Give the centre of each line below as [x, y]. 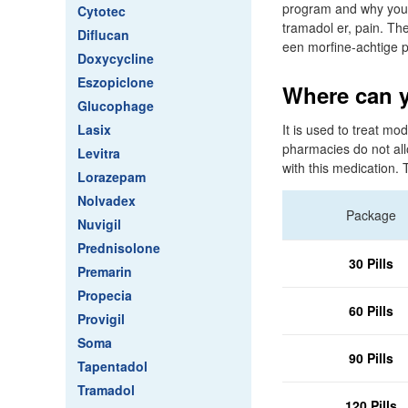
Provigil [101, 319]
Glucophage [116, 106]
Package [371, 215]
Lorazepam [112, 177]
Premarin [105, 271]
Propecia [105, 295]
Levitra [99, 153]
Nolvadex [107, 200]
